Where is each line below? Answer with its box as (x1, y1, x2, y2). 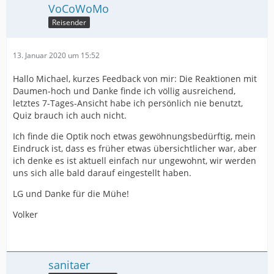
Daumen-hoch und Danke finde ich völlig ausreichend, (13, 84, 235, 97)
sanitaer (48, 257, 90, 272)
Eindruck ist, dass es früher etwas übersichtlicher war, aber (13, 142, 257, 154)
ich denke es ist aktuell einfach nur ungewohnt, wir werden (13, 154, 256, 166)
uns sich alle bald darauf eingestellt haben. (13, 166, 191, 179)
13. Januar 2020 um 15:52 (13, 50, 100, 61)
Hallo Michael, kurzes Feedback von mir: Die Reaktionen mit (13, 72, 257, 84)
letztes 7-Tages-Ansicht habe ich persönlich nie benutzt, (13, 97, 243, 109)
